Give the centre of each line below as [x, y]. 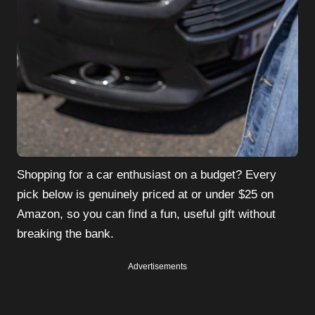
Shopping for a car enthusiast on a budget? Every [147, 175]
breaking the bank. [65, 234]
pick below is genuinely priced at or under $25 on [145, 195]
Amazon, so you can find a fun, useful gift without [146, 214]
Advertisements [157, 267]
